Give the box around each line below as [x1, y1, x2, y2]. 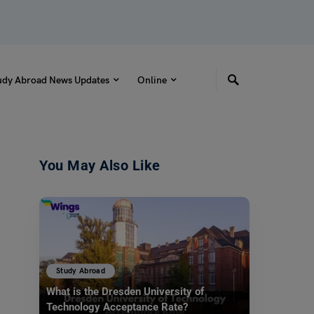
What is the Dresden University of [46, 285, 204, 299]
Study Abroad [56, 266, 106, 275]
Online [137, 74, 167, 86]
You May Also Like [39, 157, 161, 174]
